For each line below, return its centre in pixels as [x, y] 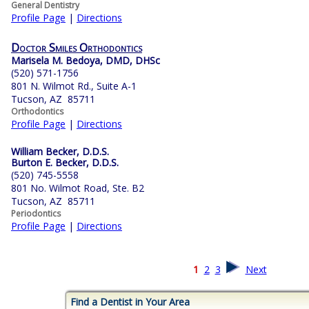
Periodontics [36, 214]
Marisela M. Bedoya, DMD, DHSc [86, 61]
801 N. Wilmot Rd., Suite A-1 [74, 86]
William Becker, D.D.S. [60, 152]
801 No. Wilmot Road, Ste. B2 [78, 188]
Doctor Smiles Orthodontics [77, 48]
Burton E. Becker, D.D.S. [65, 163]
